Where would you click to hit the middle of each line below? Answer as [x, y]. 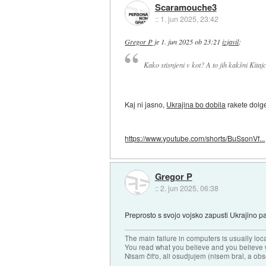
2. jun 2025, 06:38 [189, 188]
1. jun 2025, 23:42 [189, 19]
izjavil [231, 41]
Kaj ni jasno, [146, 104]
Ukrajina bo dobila [196, 104]
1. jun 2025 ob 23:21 [191, 41]
